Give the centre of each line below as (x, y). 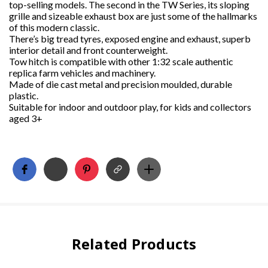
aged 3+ (26, 118)
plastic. (25, 96)
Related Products (134, 244)
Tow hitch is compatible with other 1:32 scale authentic (121, 62)
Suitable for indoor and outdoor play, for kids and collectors (130, 107)
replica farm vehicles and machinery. (83, 73)
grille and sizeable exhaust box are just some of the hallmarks (133, 16)
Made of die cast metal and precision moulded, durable (121, 84)
